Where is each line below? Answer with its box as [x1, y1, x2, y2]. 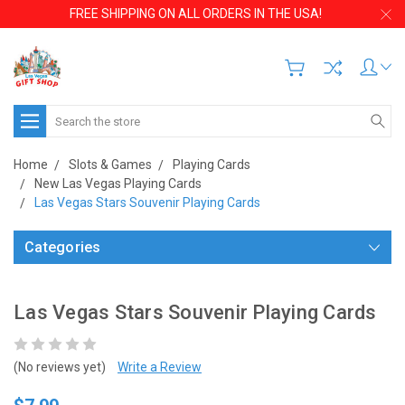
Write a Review [118, 360, 202, 374]
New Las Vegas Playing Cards [34, 176, 202, 191]
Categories [24, 239, 101, 256]
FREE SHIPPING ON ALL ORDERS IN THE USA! [70, 6, 322, 21]
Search [46, 107, 87, 121]
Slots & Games [69, 157, 152, 172]
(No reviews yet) [14, 360, 106, 374]
